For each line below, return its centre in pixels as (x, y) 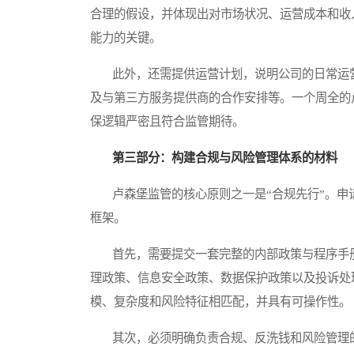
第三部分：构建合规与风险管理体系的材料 (225, 158)
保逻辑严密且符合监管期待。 (167, 122)
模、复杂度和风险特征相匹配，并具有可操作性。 (220, 302)
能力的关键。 (126, 38)
